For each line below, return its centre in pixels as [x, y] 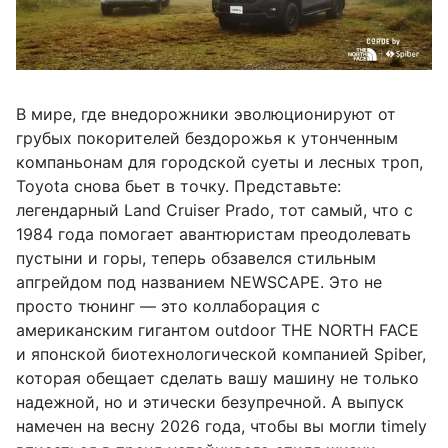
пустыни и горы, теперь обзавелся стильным [196, 258]
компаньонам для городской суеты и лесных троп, [219, 162]
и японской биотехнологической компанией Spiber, [221, 354]
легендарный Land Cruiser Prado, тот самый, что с [214, 210]
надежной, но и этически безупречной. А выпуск [210, 402]
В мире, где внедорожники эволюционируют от [206, 114]
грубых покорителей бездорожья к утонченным [207, 138]
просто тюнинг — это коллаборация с [168, 306]
